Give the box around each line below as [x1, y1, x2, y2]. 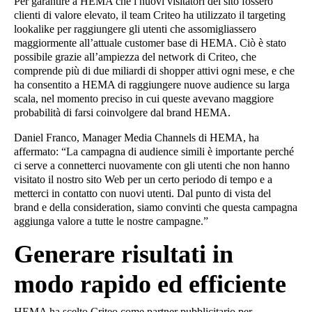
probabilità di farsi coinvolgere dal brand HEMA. [14, 106, 231, 118]
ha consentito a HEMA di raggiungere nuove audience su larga [14, 78, 290, 91]
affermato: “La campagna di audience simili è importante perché [14, 145, 294, 157]
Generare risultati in [14, 240, 233, 268]
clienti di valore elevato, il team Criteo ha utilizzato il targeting [14, 8, 286, 21]
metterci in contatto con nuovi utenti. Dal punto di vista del [14, 187, 271, 199]
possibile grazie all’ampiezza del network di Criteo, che [14, 50, 256, 63]
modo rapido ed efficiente [14, 270, 286, 298]
